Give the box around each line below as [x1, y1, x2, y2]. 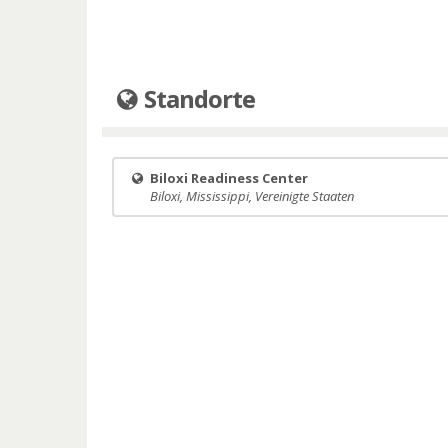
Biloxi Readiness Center [150, 169, 308, 187]
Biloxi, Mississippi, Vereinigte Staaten [150, 187, 354, 205]
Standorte [139, 82, 256, 115]
